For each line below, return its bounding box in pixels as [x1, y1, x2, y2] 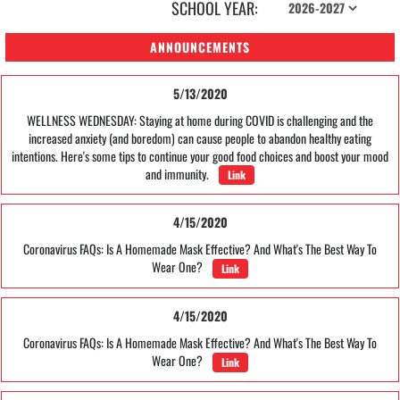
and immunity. [146, 163, 214, 183]
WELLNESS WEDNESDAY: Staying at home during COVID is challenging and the [27, 110, 373, 129]
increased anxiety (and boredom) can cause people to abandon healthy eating [29, 128, 371, 147]
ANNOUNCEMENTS [150, 37, 250, 56]
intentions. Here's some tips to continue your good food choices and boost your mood [12, 146, 388, 165]
